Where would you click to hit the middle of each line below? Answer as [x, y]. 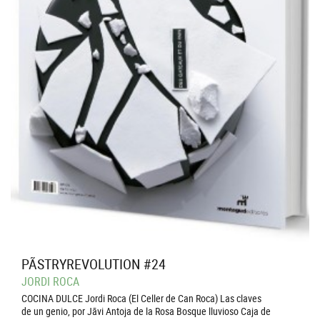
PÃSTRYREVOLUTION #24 [94, 264]
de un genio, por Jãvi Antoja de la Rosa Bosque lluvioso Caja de [146, 311]
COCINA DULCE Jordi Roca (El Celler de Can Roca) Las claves [141, 298]
